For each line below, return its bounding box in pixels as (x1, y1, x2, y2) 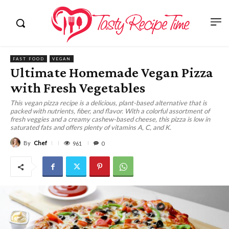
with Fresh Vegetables (10, 80, 145, 96)
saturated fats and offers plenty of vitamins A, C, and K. (10, 123, 171, 131)
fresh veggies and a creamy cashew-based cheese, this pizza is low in (10, 115, 210, 123)
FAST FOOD (13, 56, 44, 61)
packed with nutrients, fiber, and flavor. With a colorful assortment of (10, 107, 210, 115)
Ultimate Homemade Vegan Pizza (10, 64, 213, 80)
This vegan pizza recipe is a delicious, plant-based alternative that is (10, 99, 207, 107)
